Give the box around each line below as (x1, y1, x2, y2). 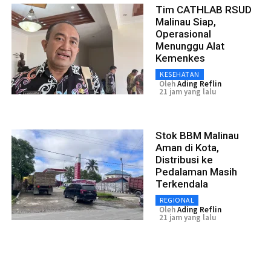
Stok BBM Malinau (155, 129, 239, 142)
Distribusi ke (155, 154, 213, 166)
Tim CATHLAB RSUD (155, 4, 252, 16)
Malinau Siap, (155, 16, 216, 28)
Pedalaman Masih (155, 166, 237, 178)
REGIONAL (160, 195, 194, 205)
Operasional (155, 28, 211, 41)
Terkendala (155, 178, 208, 191)
